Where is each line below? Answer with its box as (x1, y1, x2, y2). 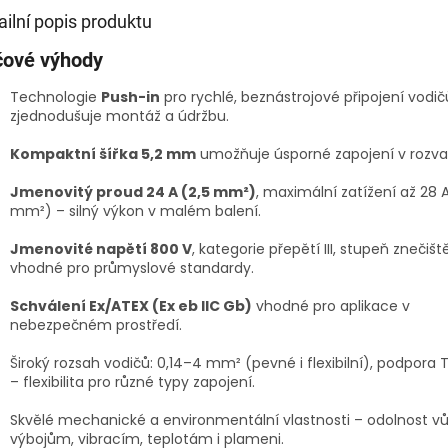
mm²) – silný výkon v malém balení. (10, 200, 261, 221)
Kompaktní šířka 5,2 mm (10, 143, 196, 164)
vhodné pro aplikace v (252, 295, 410, 316)
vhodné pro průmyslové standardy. (10, 257, 254, 278)
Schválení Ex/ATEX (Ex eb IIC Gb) (10, 295, 252, 316)
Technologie (10, 86, 101, 107)
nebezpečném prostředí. (10, 314, 182, 335)
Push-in (101, 86, 160, 107)
